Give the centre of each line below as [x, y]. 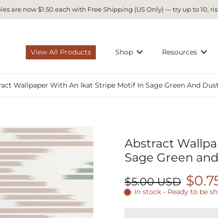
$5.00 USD [153, 182]
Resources [180, 52]
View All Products [61, 52]
